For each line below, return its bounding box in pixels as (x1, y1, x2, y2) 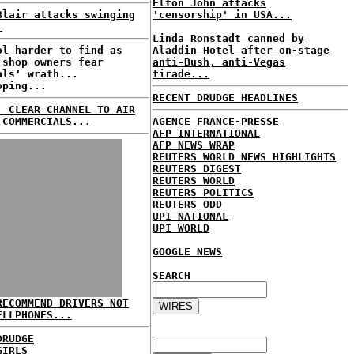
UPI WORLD (153, 222, 209, 234)
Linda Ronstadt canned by (153, 32, 304, 44)
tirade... (153, 68, 209, 80)
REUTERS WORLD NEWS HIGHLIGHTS (153, 151, 336, 163)
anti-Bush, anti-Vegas (153, 56, 285, 68)
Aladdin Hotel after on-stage (153, 44, 330, 56)
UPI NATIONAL (153, 210, 228, 222)
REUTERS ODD (153, 198, 222, 210)
